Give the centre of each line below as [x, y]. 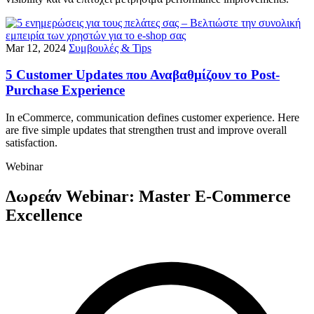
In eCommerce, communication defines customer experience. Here [152, 118]
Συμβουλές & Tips [110, 48]
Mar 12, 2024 [36, 48]
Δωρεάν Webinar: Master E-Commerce [148, 197]
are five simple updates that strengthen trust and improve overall [146, 130]
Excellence [44, 216]
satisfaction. [32, 143]
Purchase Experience [65, 90]
